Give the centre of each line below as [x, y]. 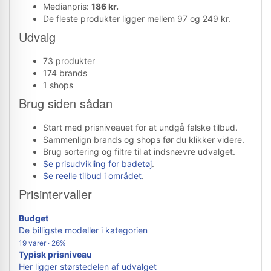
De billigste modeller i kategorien [83, 230]
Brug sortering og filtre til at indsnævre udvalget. [139, 152]
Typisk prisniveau [55, 254]
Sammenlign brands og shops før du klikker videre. [144, 139]
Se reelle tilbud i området [92, 176]
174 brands [65, 73]
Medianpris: [67, 6]
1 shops [58, 85]
